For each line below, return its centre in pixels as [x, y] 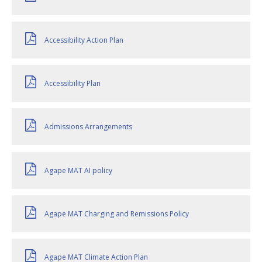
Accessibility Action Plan [84, 40]
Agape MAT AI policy [78, 170]
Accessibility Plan [73, 84]
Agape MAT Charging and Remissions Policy [117, 213]
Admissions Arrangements [88, 127]
